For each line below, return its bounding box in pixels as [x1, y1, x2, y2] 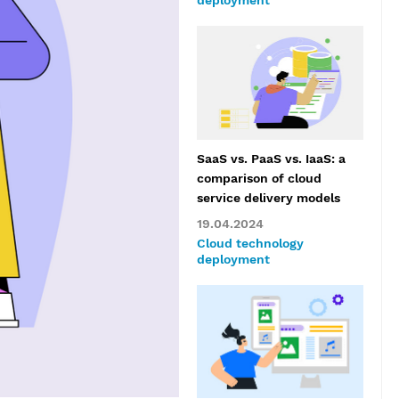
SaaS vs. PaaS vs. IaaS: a [196, 151, 346, 166]
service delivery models [196, 190, 340, 205]
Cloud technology [196, 235, 304, 250]
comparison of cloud [196, 170, 322, 185]
